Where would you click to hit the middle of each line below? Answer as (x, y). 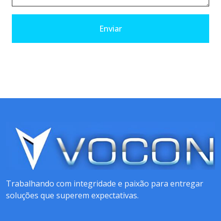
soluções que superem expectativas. (72, 196)
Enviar (110, 29)
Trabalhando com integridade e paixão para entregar (105, 184)
